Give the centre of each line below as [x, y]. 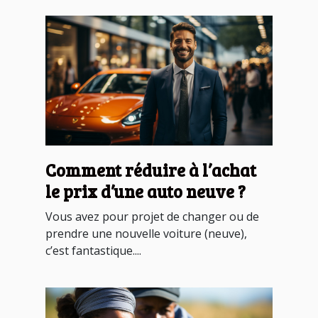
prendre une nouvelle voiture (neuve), [146, 233]
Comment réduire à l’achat [151, 170]
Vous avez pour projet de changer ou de [152, 216]
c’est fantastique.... [93, 250]
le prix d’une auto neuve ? [146, 191]
